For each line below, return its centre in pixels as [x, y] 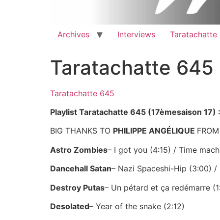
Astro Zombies [79, 150]
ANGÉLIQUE [173, 131]
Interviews [136, 34]
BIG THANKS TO [82, 131]
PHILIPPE [131, 131]
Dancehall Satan [81, 169]
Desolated [70, 206]
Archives [73, 34]
